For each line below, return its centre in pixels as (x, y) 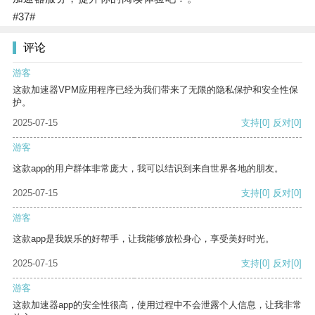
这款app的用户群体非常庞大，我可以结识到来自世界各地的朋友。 (148, 169)
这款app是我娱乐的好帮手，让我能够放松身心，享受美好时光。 (143, 239)
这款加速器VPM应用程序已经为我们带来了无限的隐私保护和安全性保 (155, 90)
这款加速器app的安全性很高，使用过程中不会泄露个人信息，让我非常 (157, 305)
